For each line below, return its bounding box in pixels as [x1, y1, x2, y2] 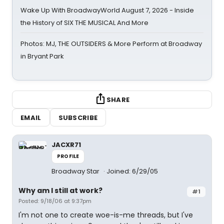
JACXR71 [51, 140, 81, 149]
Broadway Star [51, 166, 101, 176]
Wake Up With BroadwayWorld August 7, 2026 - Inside [20, 5, 194, 15]
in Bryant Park [20, 51, 64, 61]
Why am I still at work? [18, 185, 102, 195]
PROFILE [57, 152, 79, 160]
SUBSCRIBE [58, 112, 98, 122]
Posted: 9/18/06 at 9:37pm [18, 197, 91, 205]
